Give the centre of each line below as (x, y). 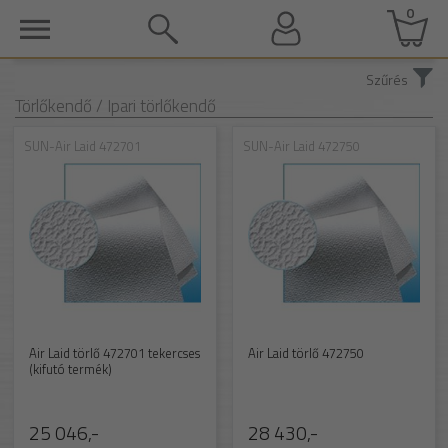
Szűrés (387, 79)
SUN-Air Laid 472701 (82, 145)
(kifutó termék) (70, 368)
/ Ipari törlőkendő (156, 106)
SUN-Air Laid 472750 (301, 145)
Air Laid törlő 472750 (305, 352)
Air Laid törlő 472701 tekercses (114, 352)
